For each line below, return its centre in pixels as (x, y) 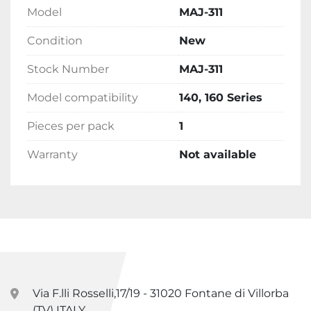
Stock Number (68, 69)
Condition (55, 41)
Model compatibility (83, 98)
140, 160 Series (221, 98)
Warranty (52, 155)
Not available (218, 155)
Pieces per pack (71, 126)
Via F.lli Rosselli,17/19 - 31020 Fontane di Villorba (161, 294)
